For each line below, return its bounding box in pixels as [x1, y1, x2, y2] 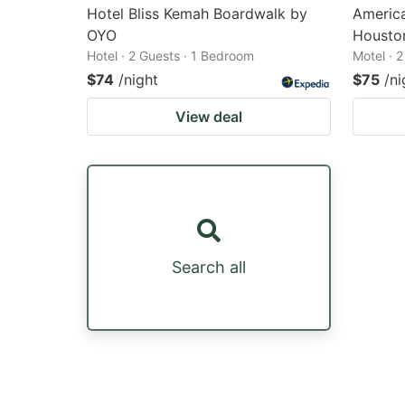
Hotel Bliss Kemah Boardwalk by [87, 5, 307, 23]
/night [118, 71, 158, 89]
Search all [172, 257, 246, 277]
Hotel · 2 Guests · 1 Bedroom [87, 48, 254, 63]
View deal [175, 108, 242, 126]
